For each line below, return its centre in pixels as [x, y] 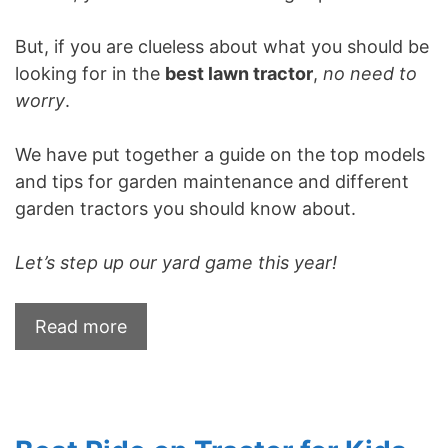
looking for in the [90, 73]
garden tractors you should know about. [185, 208]
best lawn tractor [239, 73]
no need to [370, 73]
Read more [81, 326]
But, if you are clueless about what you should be [222, 46]
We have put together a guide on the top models [220, 154]
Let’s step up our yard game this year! [176, 262]
